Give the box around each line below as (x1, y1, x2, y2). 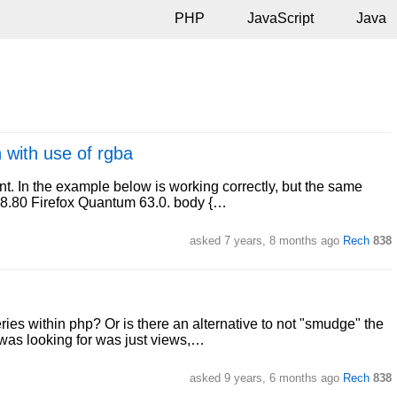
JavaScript (247, 11, 314, 26)
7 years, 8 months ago (223, 234, 339, 247)
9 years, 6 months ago (223, 371, 339, 385)
